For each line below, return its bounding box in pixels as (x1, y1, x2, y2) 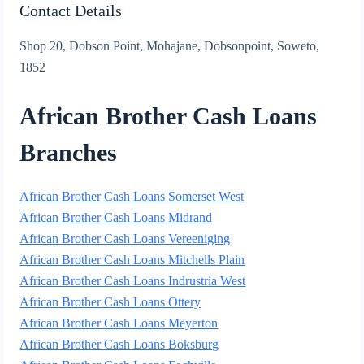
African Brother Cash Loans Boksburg (19, 337, 219, 352)
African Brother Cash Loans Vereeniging (19, 232, 231, 246)
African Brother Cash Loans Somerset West (19, 189, 245, 204)
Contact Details (19, 2, 123, 20)
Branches (19, 139, 118, 167)
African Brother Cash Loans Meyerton (19, 316, 219, 331)
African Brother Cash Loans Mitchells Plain (19, 253, 245, 267)
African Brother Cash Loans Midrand (19, 210, 213, 225)
